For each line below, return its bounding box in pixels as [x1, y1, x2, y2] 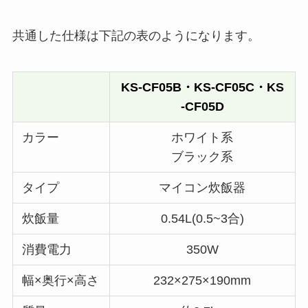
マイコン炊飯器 [159, 180, 246, 195]
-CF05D [180, 99, 224, 113]
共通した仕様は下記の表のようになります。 [12, 29, 260, 43]
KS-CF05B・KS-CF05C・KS [120, 80, 284, 94]
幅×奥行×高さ [22, 273, 100, 287]
